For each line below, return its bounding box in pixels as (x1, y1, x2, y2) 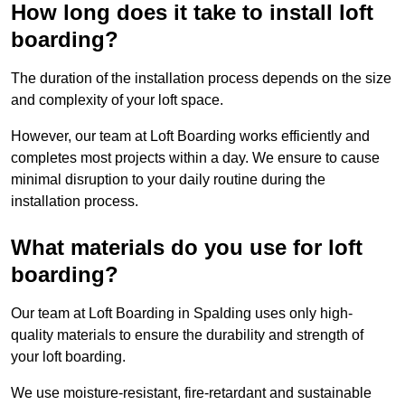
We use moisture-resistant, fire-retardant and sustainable (11, 385, 372, 401)
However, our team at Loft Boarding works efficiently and (11, 128, 370, 145)
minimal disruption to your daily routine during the (11, 172, 325, 188)
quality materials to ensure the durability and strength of (11, 327, 363, 344)
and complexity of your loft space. (11, 92, 223, 108)
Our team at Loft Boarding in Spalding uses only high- (11, 306, 353, 322)
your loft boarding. (11, 349, 126, 365)
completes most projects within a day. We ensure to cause (11, 150, 380, 166)
